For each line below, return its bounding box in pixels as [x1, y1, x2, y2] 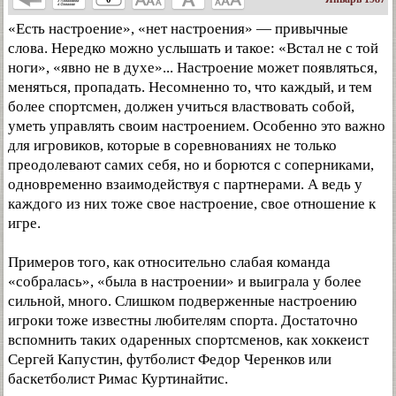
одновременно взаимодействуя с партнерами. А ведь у [8, 176, 362, 193]
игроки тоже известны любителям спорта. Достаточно [8, 312, 358, 329]
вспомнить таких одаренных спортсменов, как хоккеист [8, 331, 369, 348]
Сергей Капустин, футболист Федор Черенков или [8, 351, 331, 368]
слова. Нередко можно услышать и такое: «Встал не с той [8, 40, 378, 57]
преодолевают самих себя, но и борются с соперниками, [8, 156, 374, 173]
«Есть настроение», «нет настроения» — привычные [8, 20, 348, 37]
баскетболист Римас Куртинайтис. [8, 370, 228, 387]
